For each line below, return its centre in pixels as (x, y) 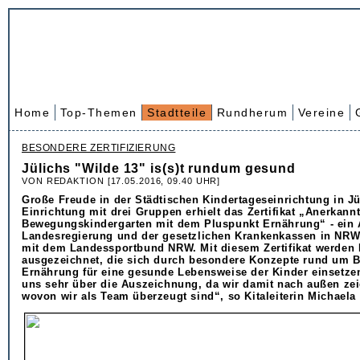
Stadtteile (177, 112)
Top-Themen (98, 112)
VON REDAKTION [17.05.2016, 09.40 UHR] (121, 181)
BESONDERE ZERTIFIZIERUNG (99, 148)
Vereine (321, 112)
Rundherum (252, 112)
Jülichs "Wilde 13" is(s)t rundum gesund (159, 168)
